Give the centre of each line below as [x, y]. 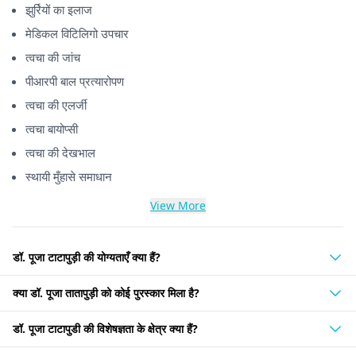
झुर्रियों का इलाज [59, 10]
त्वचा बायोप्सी [52, 129]
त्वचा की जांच [53, 57]
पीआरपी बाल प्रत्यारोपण [75, 81]
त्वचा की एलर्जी [56, 105]
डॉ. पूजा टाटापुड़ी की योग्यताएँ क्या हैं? [87, 257]
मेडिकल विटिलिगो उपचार [77, 33]
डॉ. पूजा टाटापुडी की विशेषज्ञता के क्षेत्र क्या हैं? [105, 329]
